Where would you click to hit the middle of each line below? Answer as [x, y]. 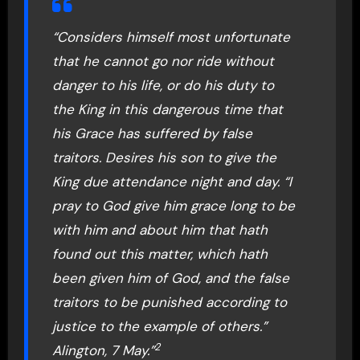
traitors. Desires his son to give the [164, 158]
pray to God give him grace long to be [173, 206]
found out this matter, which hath [160, 254]
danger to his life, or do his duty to [163, 86]
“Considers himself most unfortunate [171, 37]
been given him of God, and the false [170, 278]
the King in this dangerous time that [167, 110]
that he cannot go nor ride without [163, 61]
